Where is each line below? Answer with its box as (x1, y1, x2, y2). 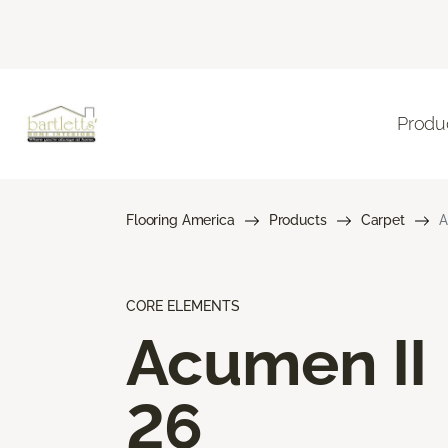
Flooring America (126, 211, 235, 228)
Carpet (360, 211, 405, 228)
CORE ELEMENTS (126, 297, 240, 314)
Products (268, 211, 327, 228)
